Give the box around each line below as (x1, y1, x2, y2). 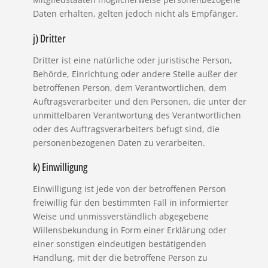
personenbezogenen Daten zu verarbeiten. (32, 136, 205, 148)
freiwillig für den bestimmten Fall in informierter (32, 197, 229, 209)
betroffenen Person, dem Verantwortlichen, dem (32, 81, 227, 93)
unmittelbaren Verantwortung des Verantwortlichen (32, 109, 241, 121)
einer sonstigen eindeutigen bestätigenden (32, 238, 206, 250)
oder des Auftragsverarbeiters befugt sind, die (32, 123, 220, 135)
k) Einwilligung (32, 160, 87, 175)
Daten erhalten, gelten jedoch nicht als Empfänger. (32, 7, 238, 19)
